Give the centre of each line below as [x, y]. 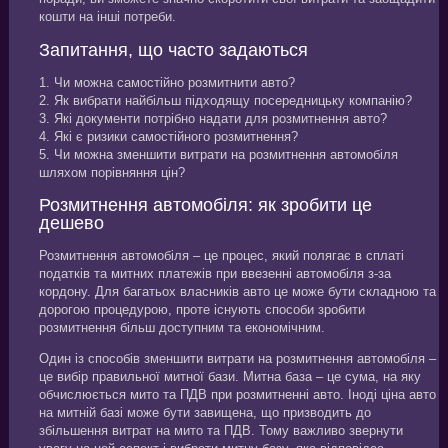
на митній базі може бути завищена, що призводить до [204, 413]
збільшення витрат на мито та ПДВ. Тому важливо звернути [220, 431]
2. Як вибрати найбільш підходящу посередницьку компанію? [225, 100]
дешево [71, 223]
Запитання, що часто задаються [173, 49]
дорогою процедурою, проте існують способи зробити [201, 310]
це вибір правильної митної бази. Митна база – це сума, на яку [229, 377]
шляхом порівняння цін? [111, 172]
